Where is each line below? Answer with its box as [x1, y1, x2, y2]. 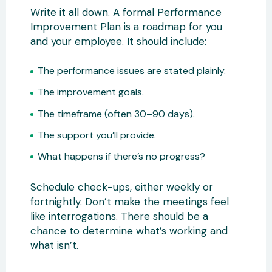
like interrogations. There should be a [30, 209, 208, 223]
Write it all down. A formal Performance [30, 5, 222, 19]
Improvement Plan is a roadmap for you [30, 19, 222, 33]
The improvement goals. [38, 86, 144, 99]
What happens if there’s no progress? [38, 149, 205, 163]
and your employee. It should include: [30, 34, 206, 48]
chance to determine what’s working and [30, 223, 228, 237]
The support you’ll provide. [38, 128, 156, 141]
